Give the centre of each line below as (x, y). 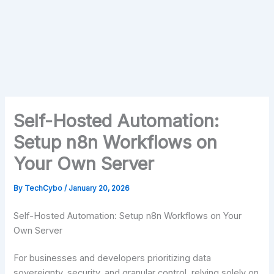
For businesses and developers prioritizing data (113, 258)
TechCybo (45, 189)
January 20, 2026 (99, 189)
